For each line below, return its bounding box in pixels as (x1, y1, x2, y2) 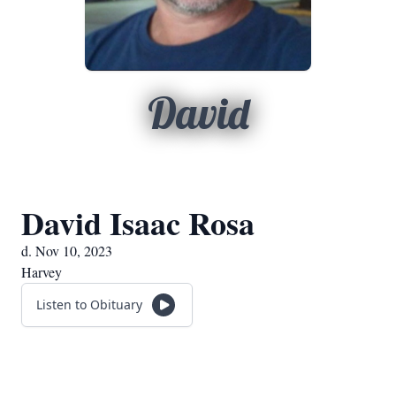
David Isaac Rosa (21, 200, 255, 246)
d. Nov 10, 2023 (21, 241, 112, 260)
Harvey (21, 263, 62, 281)
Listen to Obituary (36, 296, 142, 313)
